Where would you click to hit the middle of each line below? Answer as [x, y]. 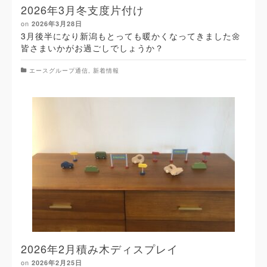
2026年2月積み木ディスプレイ [100, 248]
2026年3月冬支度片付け [83, 9]
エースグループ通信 [59, 70]
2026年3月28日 [57, 23]
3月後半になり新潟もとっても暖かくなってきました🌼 [131, 35]
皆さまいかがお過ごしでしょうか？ [95, 47]
